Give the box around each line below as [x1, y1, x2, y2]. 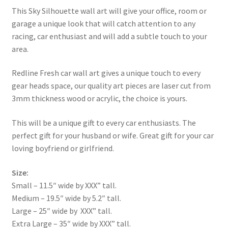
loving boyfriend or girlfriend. [11, 143, 114, 154]
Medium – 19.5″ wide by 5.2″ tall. [11, 192, 121, 203]
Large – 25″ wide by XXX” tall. [11, 205, 112, 216]
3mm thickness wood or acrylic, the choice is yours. [11, 93, 187, 104]
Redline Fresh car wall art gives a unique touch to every [11, 68, 201, 78]
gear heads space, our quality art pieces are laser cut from [11, 80, 211, 91]
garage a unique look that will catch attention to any [11, 18, 195, 28]
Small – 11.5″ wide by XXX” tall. [11, 180, 117, 190]
